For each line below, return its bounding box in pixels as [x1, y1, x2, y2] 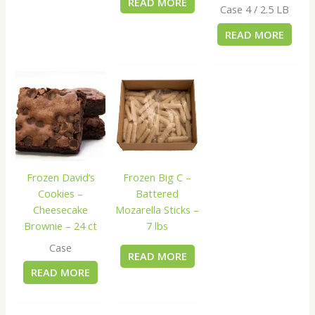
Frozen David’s [26, 170, 95, 185]
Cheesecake [33, 202, 89, 217]
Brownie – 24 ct [24, 219, 98, 233]
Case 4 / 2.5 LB [219, 2, 289, 17]
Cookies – [38, 186, 84, 201]
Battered [136, 186, 179, 201]
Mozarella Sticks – [115, 202, 200, 217]
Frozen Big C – [123, 170, 192, 185]
